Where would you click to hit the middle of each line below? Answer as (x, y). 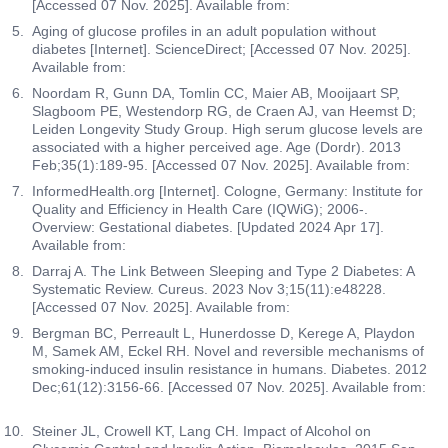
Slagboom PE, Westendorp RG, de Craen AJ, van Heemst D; (224, 111)
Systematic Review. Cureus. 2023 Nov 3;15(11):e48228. (209, 289)
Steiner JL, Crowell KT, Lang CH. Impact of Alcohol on (201, 431)
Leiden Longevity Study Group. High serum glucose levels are (227, 129)
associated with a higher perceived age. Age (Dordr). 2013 (216, 147)
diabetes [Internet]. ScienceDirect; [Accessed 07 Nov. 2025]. (221, 49)
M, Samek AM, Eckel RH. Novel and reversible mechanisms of (228, 351)
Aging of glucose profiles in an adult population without (204, 31)
